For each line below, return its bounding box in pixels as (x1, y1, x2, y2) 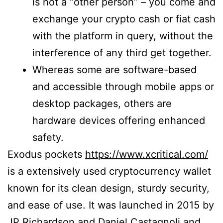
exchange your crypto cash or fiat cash (32, 13, 216, 25)
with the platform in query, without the (32, 30, 213, 42)
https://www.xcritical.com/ (85, 148, 208, 160)
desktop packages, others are (32, 98, 172, 110)
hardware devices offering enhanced (32, 114, 205, 126)
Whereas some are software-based (32, 64, 197, 76)
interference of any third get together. (32, 47, 212, 59)
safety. (32, 131, 64, 143)
